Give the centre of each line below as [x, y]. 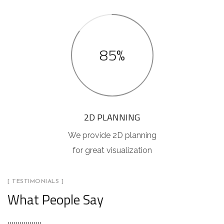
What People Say [55, 199]
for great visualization [112, 150]
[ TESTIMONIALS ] [35, 181]
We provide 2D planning [112, 135]
